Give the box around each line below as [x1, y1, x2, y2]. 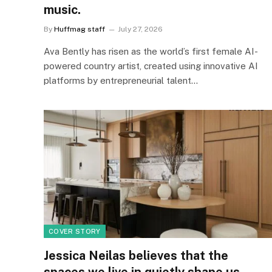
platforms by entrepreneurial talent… [44, 75, 198, 86]
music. [44, 2, 81, 17]
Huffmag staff [54, 24, 105, 33]
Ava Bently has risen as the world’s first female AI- [44, 46, 258, 56]
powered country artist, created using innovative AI [44, 60, 258, 71]
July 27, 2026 [118, 24, 163, 33]
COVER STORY [49, 228, 101, 235]
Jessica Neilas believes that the [44, 248, 228, 263]
